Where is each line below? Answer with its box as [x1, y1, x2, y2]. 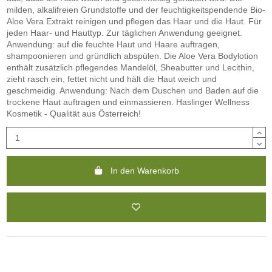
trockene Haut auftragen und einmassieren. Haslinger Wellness [6, 97, 250, 107]
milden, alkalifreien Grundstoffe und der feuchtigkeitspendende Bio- [6, 5, 265, 15]
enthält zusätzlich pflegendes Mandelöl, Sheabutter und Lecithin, [6, 63, 254, 73]
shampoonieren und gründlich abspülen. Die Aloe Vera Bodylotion [6, 51, 258, 61]
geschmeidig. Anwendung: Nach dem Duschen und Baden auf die [6, 86, 259, 96]
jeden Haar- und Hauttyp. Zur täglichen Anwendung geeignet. [6, 28, 242, 38]
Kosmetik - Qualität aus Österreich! [6, 109, 141, 119]
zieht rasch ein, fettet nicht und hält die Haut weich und [6, 74, 217, 84]
